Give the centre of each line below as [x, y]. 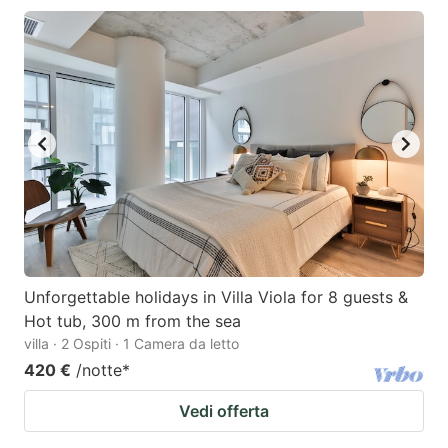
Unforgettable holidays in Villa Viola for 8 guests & [216, 297]
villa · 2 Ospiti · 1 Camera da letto [131, 344]
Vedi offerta [224, 411]
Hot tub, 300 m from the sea [132, 321]
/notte [99, 370]
